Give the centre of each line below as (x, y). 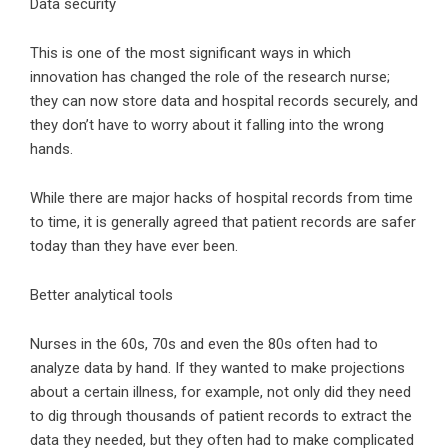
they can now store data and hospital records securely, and (224, 101)
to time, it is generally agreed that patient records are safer (223, 222)
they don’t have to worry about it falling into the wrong (207, 125)
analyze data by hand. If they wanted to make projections (217, 368)
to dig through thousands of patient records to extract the (221, 416)
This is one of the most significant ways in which (190, 53)
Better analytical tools (101, 295)
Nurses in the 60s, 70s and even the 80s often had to (204, 344)
